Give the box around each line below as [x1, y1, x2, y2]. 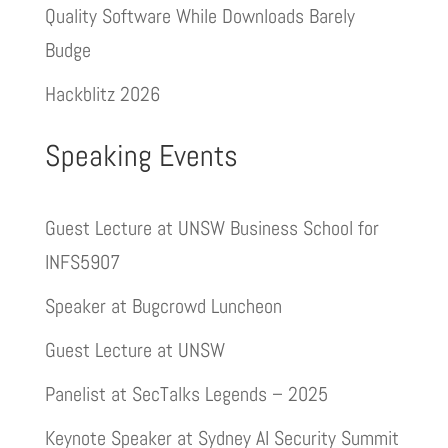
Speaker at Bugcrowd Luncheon [44, 293, 282, 319]
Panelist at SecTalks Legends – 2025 [44, 381, 328, 407]
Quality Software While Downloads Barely [44, 3, 355, 29]
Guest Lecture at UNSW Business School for [44, 215, 379, 241]
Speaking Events [44, 137, 238, 175]
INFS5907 [44, 249, 120, 275]
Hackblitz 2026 [44, 81, 160, 107]
